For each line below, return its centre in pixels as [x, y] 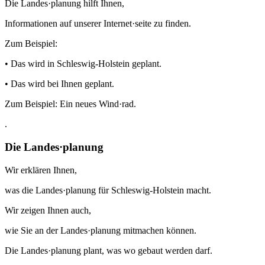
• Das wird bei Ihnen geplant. [59, 84]
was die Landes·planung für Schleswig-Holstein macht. [108, 190]
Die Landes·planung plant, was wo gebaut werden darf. [109, 250]
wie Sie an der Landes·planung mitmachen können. [101, 230]
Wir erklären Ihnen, [41, 170]
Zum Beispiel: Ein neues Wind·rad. [70, 104]
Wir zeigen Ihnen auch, [48, 210]
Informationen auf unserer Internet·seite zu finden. [98, 24]
